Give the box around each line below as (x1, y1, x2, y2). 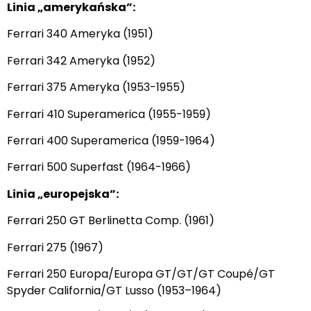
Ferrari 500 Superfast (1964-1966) (7, 159, 191, 176)
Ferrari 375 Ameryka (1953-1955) (7, 79, 185, 96)
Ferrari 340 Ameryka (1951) (7, 26, 153, 42)
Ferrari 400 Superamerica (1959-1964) (7, 132, 215, 149)
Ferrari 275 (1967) (7, 239, 103, 255)
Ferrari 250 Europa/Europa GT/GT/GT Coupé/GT (7, 265, 275, 282)
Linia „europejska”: (7, 185, 119, 202)
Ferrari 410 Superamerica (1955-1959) (7, 106, 211, 122)
